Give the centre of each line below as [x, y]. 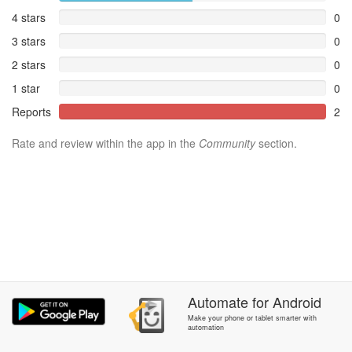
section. [276, 143]
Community [227, 143]
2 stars [29, 64]
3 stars [29, 41]
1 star [26, 88]
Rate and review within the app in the [105, 143]
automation [205, 327]
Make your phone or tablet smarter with [252, 318]
